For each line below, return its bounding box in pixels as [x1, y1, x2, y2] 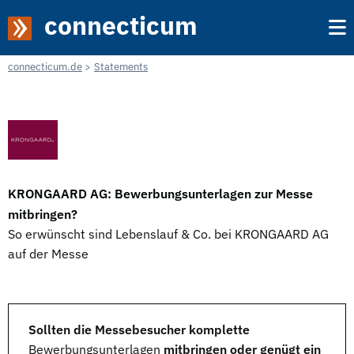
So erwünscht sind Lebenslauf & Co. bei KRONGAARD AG [8, 226, 329, 242]
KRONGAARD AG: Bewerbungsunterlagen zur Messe [8, 185, 313, 201]
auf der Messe [8, 246, 88, 262]
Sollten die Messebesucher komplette [28, 322, 250, 337]
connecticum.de [8, 60, 82, 73]
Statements [94, 60, 148, 73]
